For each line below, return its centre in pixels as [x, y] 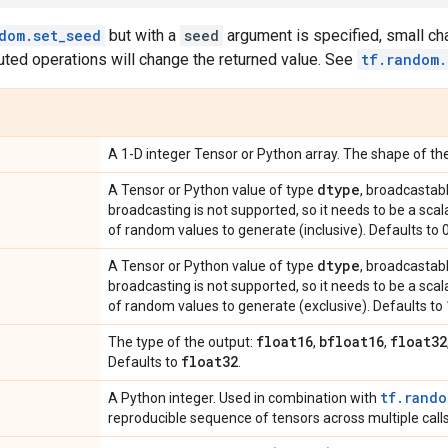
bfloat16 [351, 341]
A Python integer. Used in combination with [244, 397]
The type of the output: [182, 341]
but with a [142, 35]
